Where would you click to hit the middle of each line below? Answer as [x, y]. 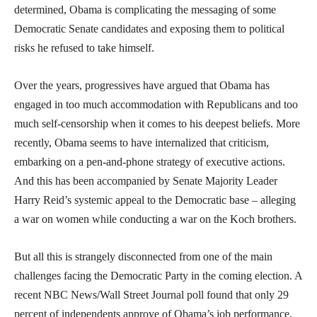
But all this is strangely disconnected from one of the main [143, 256]
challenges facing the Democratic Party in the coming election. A [158, 275]
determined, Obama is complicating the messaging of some [145, 9]
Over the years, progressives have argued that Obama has [142, 85]
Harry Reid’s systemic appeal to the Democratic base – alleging [155, 200]
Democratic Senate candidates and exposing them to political [149, 28]
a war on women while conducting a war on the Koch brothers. [155, 219]
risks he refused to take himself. [84, 47]
